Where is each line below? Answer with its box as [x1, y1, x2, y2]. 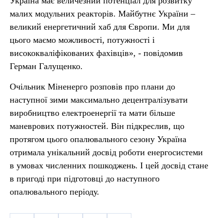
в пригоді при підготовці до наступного [10, 174, 160, 183]
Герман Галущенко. [10, 61, 83, 71]
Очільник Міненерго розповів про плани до [10, 82, 175, 91]
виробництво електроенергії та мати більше [10, 108, 175, 118]
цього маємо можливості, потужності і [10, 35, 155, 45]
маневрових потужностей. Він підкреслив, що [10, 121, 184, 131]
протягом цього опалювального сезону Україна [10, 134, 186, 144]
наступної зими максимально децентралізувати [10, 95, 188, 105]
